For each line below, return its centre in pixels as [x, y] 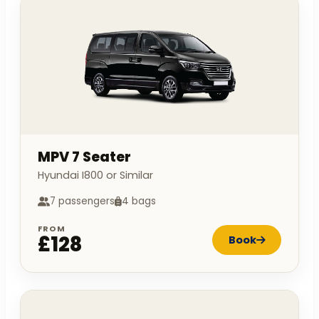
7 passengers [82, 202]
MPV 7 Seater [84, 157]
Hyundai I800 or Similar [95, 176]
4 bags [139, 202]
